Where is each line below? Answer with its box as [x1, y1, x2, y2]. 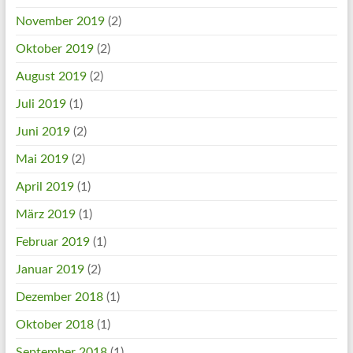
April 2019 [15, 180, 74, 193]
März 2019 [15, 208, 76, 221]
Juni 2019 [15, 125, 70, 138]
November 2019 [15, 15, 105, 28]
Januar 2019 [15, 263, 84, 276]
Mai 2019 [15, 153, 69, 165]
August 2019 [15, 70, 87, 83]
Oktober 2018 [15, 318, 94, 331]
